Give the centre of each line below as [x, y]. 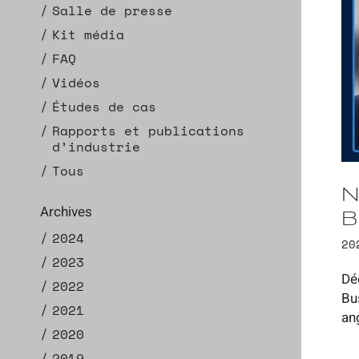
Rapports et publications [148, 131]
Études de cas [104, 107]
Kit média [88, 34]
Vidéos [76, 83]
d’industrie [96, 147]
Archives [66, 212]
